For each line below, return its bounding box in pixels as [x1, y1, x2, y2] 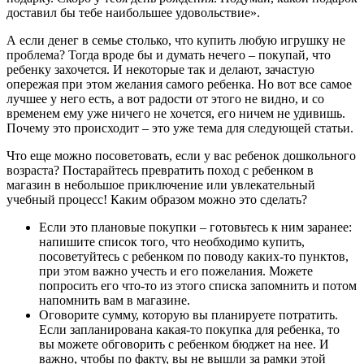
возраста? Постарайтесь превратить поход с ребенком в [6, 162, 314, 177]
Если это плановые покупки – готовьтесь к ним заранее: [39, 219, 352, 234]
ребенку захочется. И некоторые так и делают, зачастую [6, 62, 314, 76]
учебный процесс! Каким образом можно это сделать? [6, 192, 307, 206]
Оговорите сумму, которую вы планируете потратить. [39, 307, 338, 322]
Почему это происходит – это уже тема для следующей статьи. [6, 120, 353, 135]
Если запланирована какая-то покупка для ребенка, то [39, 322, 340, 336]
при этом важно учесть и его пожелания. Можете [39, 263, 313, 278]
